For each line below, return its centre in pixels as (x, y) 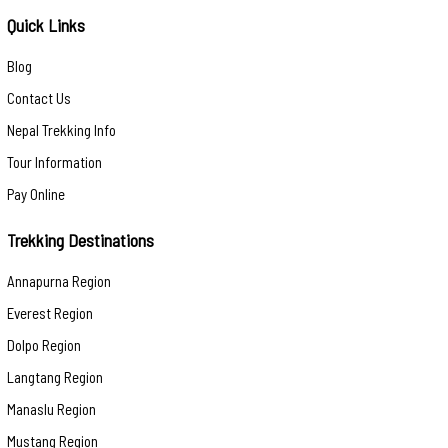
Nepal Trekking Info (61, 130)
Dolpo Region (44, 345)
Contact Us (39, 98)
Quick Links (46, 25)
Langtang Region (55, 377)
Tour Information (54, 162)
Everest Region (50, 313)
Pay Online (36, 194)
